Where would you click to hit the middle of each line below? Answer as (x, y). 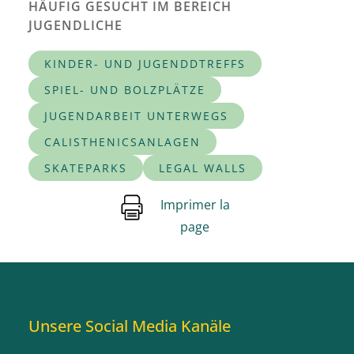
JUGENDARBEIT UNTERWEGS (136, 115)
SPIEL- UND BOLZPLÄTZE (125, 89)
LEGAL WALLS (203, 168)
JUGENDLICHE (75, 25)
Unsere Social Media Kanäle (130, 326)
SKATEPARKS (86, 168)
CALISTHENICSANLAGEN (122, 141)
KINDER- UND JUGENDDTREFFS (145, 63)
